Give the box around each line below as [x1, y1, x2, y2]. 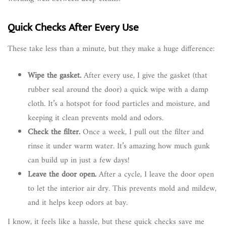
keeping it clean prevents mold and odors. [28, 111, 163, 126]
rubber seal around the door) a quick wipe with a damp [28, 83, 208, 97]
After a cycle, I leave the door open [96, 167, 214, 182]
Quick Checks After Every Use [8, 19, 139, 37]
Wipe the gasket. [28, 69, 81, 83]
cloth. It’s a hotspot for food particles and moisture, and [28, 97, 210, 111]
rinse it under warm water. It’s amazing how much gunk [28, 139, 210, 154]
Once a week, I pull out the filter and [80, 125, 204, 140]
